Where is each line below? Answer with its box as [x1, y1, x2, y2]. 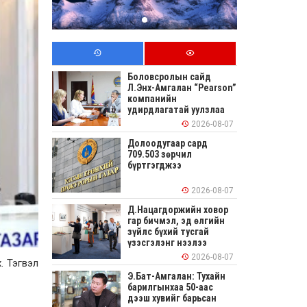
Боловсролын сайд [127, 71, 211, 83]
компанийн [127, 93, 177, 105]
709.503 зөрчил [127, 149, 192, 160]
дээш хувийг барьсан [127, 293, 217, 304]
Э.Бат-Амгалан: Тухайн [127, 271, 225, 282]
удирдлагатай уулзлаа [127, 104, 225, 116]
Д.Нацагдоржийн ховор [127, 204, 228, 216]
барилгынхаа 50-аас [127, 282, 215, 293]
